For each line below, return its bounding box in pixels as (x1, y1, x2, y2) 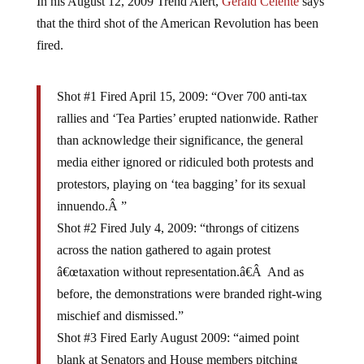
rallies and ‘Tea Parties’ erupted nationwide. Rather (56, 98, 318, 112)
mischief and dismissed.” (56, 296, 184, 310)
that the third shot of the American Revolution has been (36, 3, 318, 17)
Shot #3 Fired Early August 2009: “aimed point (56, 318, 299, 331)
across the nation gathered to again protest (56, 230, 271, 244)
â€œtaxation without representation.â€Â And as (56, 252, 304, 266)
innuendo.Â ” (56, 186, 127, 200)
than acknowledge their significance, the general (56, 120, 303, 134)
